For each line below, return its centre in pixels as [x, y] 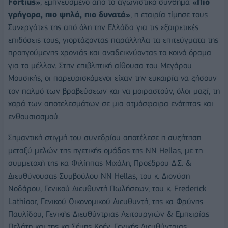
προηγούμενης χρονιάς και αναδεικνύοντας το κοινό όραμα [110, 52]
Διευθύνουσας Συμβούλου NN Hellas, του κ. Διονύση [99, 176]
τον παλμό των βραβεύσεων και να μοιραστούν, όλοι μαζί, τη [114, 91]
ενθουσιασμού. [34, 116]
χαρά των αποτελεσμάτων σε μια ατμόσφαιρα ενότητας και [111, 103]
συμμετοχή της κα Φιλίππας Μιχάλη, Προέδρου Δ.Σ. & [100, 163]
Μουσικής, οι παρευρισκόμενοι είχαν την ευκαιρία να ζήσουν [112, 78]
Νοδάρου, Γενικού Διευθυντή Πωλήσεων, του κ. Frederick [107, 188]
